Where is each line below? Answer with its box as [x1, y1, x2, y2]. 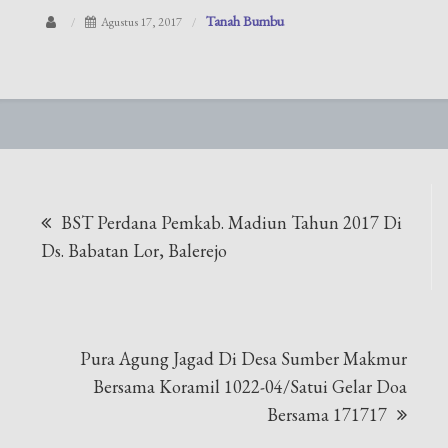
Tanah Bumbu [206, 11, 285, 30]
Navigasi [15, 170, 184, 219]
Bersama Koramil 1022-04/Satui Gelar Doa [92, 375, 407, 398]
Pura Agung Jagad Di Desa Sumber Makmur [79, 347, 407, 370]
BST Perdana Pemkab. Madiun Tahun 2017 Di [61, 211, 403, 234]
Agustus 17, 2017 [101, 13, 183, 30]
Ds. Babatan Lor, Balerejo [41, 239, 228, 262]
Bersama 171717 [266, 403, 387, 426]
